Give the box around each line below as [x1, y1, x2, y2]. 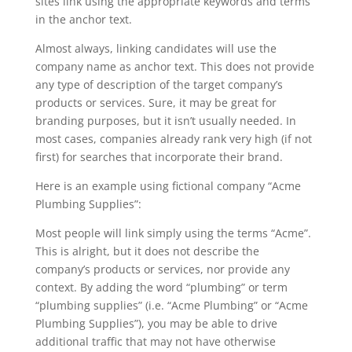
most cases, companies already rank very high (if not [35, 131, 312, 146]
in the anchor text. [35, 12, 132, 27]
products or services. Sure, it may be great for [35, 95, 277, 110]
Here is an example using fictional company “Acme [35, 178, 301, 193]
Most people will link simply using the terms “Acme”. [35, 225, 311, 240]
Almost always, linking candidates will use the [35, 41, 277, 56]
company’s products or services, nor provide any [35, 262, 290, 277]
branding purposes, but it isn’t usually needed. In [35, 113, 296, 128]
